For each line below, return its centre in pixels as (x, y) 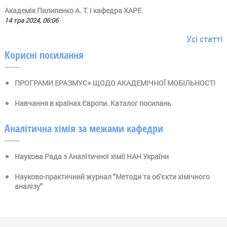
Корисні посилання (44, 55)
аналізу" (28, 186)
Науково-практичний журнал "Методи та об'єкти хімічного (112, 176)
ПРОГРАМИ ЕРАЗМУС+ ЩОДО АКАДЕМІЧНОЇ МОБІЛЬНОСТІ (115, 83)
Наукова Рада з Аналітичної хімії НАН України (91, 156)
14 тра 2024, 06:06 (31, 20)
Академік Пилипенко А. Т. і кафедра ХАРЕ (73, 10)
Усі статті (205, 39)
